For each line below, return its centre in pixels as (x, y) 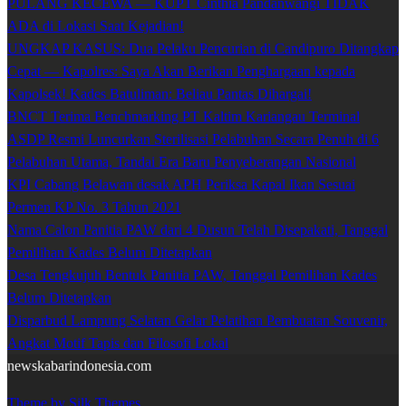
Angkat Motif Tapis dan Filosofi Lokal (118, 343)
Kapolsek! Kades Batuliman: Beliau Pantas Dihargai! (159, 94)
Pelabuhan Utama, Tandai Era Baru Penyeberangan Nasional (182, 162)
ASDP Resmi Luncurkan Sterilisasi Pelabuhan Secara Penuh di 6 (193, 140)
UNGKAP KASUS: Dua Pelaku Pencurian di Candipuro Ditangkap (203, 49)
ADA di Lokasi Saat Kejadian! (96, 26)
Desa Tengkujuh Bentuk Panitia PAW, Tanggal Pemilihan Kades (192, 275)
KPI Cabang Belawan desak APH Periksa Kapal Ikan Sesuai (181, 185)
